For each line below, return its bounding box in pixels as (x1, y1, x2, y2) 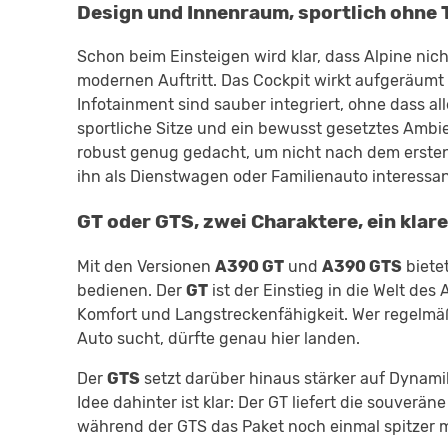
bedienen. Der (77, 280, 186, 300)
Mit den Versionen (77, 256, 215, 276)
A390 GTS (322, 256, 402, 276)
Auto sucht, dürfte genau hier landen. (77, 328, 360, 348)
